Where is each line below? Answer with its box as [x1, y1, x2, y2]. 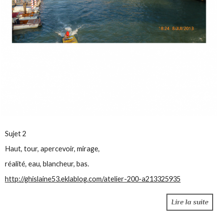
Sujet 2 [5, 129, 27, 138]
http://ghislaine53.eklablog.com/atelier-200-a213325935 [5, 175, 181, 183]
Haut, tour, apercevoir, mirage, [5, 145, 100, 153]
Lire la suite [171, 198, 208, 206]
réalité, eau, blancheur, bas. [5, 160, 90, 168]
